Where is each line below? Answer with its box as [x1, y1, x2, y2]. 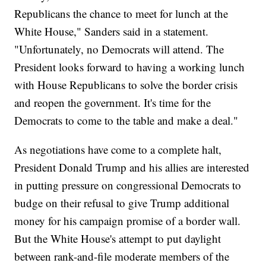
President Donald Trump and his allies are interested [14, 160, 250, 175]
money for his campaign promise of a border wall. [14, 213, 241, 229]
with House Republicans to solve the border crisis [14, 77, 238, 93]
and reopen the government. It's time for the [14, 95, 211, 110]
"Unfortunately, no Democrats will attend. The [14, 42, 224, 57]
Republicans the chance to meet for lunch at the [14, 6, 229, 21]
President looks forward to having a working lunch [14, 59, 245, 75]
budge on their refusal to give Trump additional [14, 195, 230, 211]
